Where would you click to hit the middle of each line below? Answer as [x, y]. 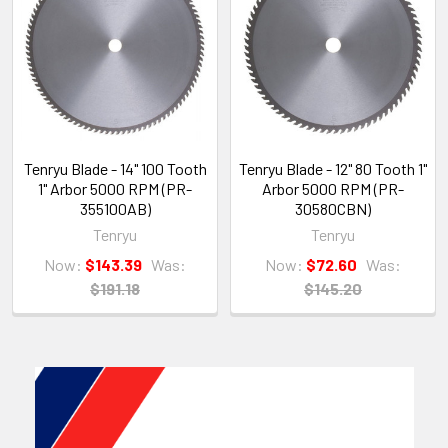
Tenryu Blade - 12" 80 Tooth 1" [333, 168]
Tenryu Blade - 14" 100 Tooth [115, 168]
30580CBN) [333, 208]
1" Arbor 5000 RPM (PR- [115, 188]
